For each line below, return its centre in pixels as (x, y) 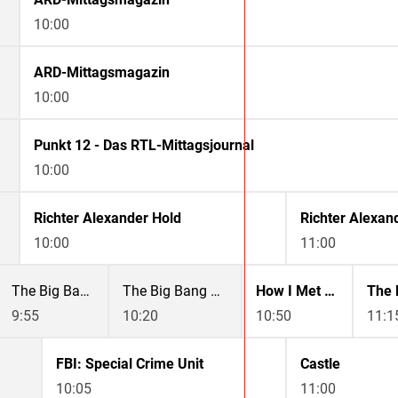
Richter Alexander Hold (107, 219)
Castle (320, 364)
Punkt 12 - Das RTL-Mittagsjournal (144, 146)
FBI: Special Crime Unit (130, 364)
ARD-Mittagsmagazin (102, 73)
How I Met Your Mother (330, 291)
